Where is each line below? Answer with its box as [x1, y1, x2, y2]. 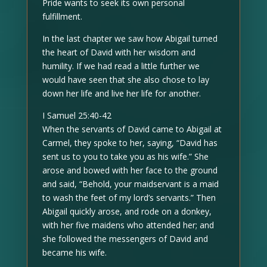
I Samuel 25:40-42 [42, 110, 111, 121]
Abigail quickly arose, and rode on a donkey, [42, 206, 212, 217]
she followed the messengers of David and [42, 233, 208, 244]
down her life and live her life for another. [42, 88, 201, 99]
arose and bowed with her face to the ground [42, 164, 218, 176]
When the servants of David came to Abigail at [42, 123, 222, 135]
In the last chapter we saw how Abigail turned [42, 33, 218, 44]
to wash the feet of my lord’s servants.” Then [42, 192, 216, 203]
